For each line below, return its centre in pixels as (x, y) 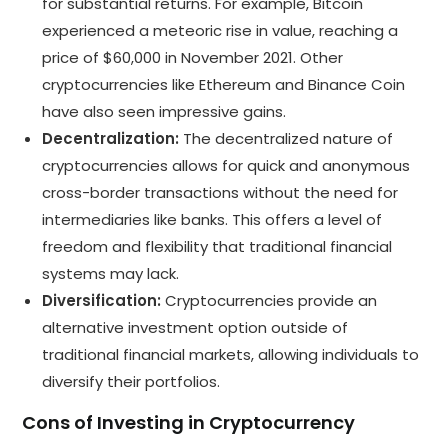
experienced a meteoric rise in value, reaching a (220, 30)
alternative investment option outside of (195, 327)
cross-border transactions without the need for (220, 192)
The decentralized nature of (286, 138)
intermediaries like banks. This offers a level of (212, 219)
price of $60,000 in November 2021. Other (193, 57)
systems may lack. (111, 273)
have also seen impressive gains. (164, 111)
